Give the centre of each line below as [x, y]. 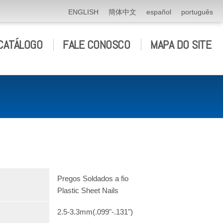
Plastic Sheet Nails [89, 190]
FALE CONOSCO [96, 45]
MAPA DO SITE [181, 45]
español [159, 12]
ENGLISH [83, 12]
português [197, 12]
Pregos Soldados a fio [94, 178]
